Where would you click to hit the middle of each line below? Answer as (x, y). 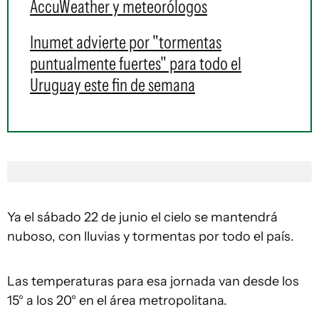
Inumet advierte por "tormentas (126, 42)
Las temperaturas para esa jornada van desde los (153, 281)
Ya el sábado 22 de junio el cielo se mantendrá (142, 217)
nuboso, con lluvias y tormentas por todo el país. (151, 236)
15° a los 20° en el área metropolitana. (117, 300)
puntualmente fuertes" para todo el (136, 63)
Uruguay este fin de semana (113, 85)
